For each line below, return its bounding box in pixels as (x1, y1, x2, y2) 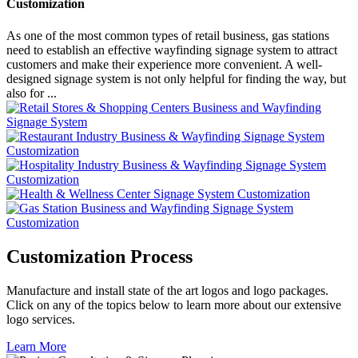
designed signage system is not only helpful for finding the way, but (6, 71, 346, 86)
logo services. (6, 312, 75, 326)
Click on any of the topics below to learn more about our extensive (6, 297, 341, 312)
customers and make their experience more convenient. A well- (6, 57, 322, 71)
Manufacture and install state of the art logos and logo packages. (6, 283, 328, 297)
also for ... (6, 86, 57, 100)
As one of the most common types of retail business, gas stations (6, 28, 329, 42)
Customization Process (6, 245, 193, 267)
